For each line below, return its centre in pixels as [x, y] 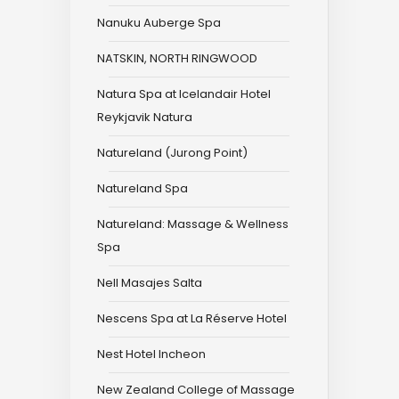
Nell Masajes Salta [150, 283]
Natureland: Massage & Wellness [193, 224]
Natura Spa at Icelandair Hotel [184, 94]
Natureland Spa [142, 188]
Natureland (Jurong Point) [172, 153]
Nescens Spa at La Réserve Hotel [192, 318]
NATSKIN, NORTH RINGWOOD [177, 58]
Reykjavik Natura [145, 117]
